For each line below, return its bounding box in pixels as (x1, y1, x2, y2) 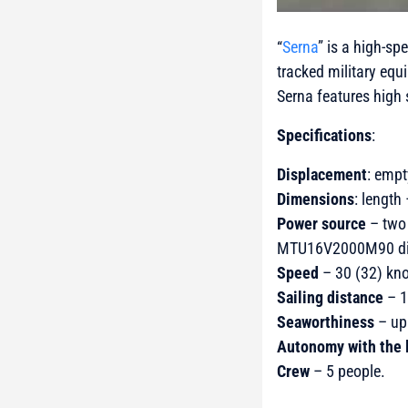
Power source (277, 214, 366, 234)
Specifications (277, 126, 372, 146)
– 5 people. (310, 362, 385, 382)
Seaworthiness (277, 312, 374, 332)
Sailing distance (277, 288, 383, 308)
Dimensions (277, 189, 354, 209)
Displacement (277, 165, 367, 185)
